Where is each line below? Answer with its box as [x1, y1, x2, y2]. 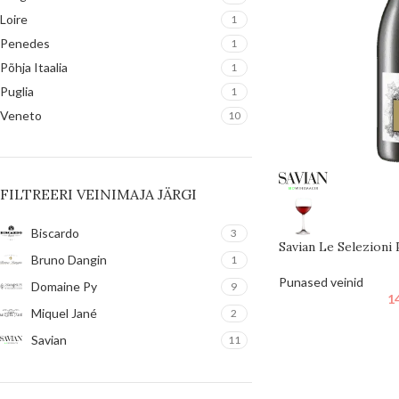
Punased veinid [278, 273, 363, 289]
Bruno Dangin [31, 251, 107, 267]
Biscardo [31, 224, 79, 240]
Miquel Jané [31, 305, 97, 321]
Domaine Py [31, 278, 97, 294]
